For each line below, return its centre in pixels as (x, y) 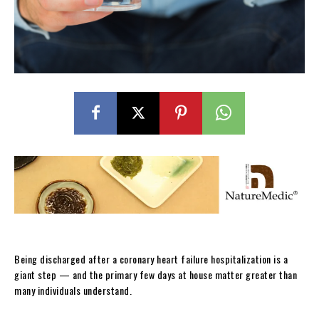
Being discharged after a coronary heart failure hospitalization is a (151, 259)
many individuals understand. (73, 291)
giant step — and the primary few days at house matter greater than (156, 275)
